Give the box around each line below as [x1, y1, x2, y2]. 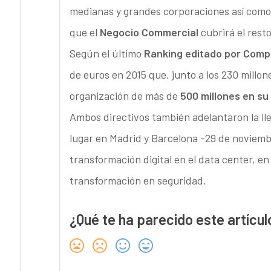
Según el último [69, 47, 144, 60]
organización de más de [69, 89, 180, 103]
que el [69, 25, 100, 39]
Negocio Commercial [99, 25, 201, 39]
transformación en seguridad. [69, 174, 206, 188]
